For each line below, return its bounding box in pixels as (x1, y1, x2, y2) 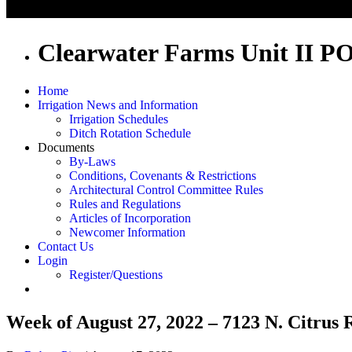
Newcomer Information (69, 225, 185, 240)
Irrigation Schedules (69, 112, 168, 126)
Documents (38, 141, 94, 155)
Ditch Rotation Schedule (69, 126, 191, 141)
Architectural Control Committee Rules (69, 183, 263, 197)
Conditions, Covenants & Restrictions (69, 169, 256, 183)
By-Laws (69, 155, 115, 169)
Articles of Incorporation (69, 211, 191, 225)
